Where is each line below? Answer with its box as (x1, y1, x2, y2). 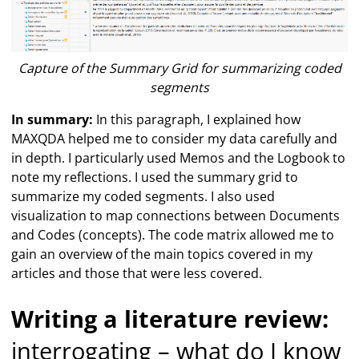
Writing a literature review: (11, 302, 329, 334)
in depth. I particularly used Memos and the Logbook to (11, 148, 346, 167)
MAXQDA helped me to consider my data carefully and (11, 129, 338, 147)
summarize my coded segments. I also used (11, 187, 276, 205)
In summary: (11, 110, 94, 128)
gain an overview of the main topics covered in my (11, 244, 313, 263)
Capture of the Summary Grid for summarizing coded (18, 58, 341, 77)
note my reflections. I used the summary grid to (11, 167, 299, 186)
